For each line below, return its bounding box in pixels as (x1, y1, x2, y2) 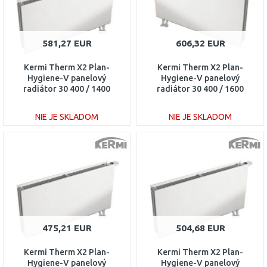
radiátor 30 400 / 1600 (157, 84, 244, 94)
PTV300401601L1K (163, 95, 238, 104)
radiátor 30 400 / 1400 (23, 84, 110, 94)
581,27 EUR (42, 38, 92, 48)
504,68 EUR (175, 223, 225, 233)
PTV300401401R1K (29, 95, 105, 104)
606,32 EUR (175, 38, 225, 48)
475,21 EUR (42, 223, 92, 233)
